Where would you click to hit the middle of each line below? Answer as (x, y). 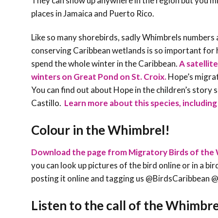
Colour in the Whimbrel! (100, 130)
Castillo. (47, 103)
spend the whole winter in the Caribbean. (105, 63)
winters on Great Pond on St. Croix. (99, 76)
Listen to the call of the (98, 205)
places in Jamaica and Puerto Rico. (93, 13)
